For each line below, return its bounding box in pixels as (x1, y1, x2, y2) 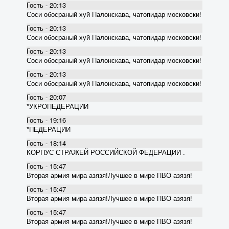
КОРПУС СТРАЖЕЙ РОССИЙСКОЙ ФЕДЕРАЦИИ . (27, 147, 185, 157)
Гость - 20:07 (27, 91, 66, 102)
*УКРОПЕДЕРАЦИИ (27, 101, 88, 111)
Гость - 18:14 (27, 138, 66, 148)
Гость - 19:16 (27, 114, 66, 125)
